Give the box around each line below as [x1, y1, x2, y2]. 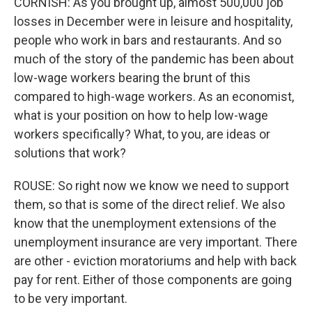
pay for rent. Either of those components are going [14, 272, 292, 287]
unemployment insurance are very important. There [14, 235, 297, 249]
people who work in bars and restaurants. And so [14, 33, 281, 47]
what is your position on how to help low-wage [14, 108, 268, 123]
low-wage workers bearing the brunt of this [14, 70, 251, 85]
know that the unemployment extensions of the [14, 216, 276, 231]
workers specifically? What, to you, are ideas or [14, 127, 270, 141]
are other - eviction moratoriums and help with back [14, 253, 297, 268]
